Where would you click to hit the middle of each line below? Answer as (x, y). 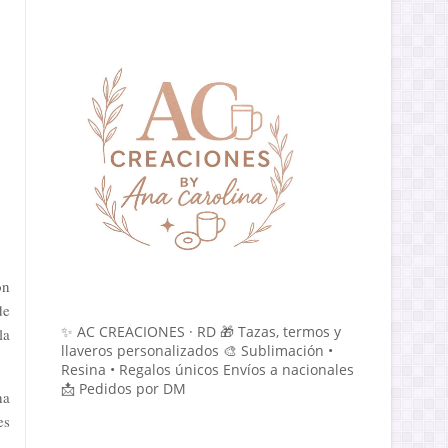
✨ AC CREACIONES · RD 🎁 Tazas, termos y (201, 331)
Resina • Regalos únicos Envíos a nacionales (207, 369)
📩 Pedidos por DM (123, 388)
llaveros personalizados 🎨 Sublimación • (197, 350)
